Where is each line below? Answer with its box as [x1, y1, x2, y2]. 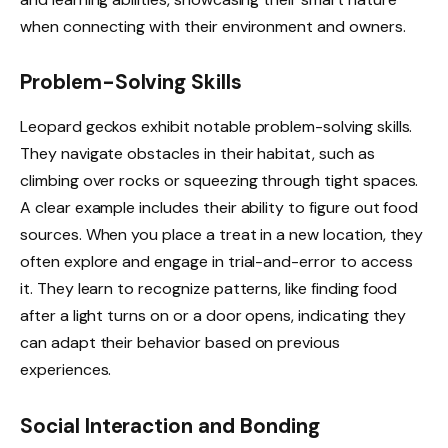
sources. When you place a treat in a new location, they [20, 223, 424, 245]
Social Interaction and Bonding [20, 412, 320, 439]
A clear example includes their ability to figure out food [20, 196, 419, 218]
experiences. [20, 358, 112, 380]
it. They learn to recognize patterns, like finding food [20, 277, 398, 299]
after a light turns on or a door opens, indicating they [20, 304, 407, 326]
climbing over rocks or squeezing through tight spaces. [20, 169, 419, 191]
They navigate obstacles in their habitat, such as [20, 142, 375, 164]
